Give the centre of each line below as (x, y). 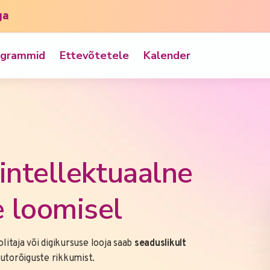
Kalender (167, 55)
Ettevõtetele (95, 55)
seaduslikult (160, 243)
